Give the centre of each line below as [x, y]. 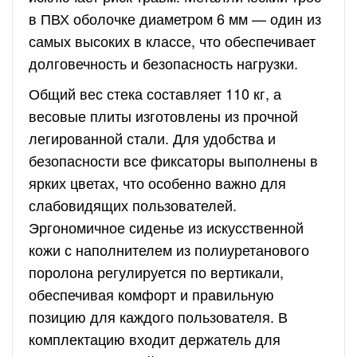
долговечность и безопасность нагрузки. [163, 63]
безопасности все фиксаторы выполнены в [173, 160]
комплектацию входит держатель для [155, 339]
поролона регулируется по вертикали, [156, 272]
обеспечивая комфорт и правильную [151, 294]
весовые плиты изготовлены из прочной [163, 116]
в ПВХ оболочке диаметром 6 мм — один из [175, 18]
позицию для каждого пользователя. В [158, 316]
